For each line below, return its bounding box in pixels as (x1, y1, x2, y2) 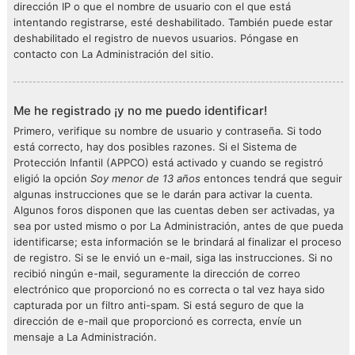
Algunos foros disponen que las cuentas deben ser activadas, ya (13, 204, 334, 216)
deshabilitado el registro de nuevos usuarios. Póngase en (13, 32, 299, 44)
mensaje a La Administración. (13, 330, 157, 343)
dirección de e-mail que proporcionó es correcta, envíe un (13, 315, 302, 327)
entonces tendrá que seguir (200, 172, 342, 185)
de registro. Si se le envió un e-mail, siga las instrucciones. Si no (13, 251, 333, 264)
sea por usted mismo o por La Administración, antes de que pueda (13, 219, 343, 232)
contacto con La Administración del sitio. (13, 48, 214, 60)
